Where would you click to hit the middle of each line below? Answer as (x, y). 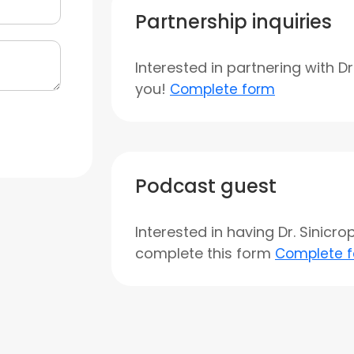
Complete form (222, 89)
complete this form (205, 253)
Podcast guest (206, 186)
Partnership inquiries (233, 22)
